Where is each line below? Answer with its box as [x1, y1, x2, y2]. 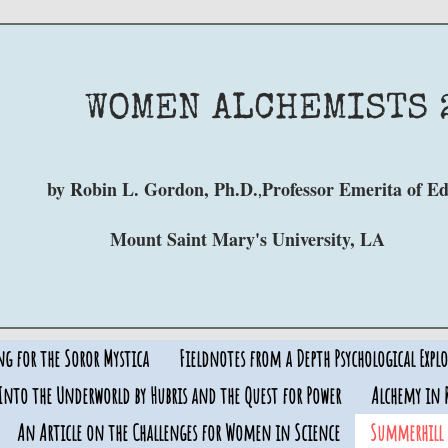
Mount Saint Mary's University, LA [110, 226, 385, 252]
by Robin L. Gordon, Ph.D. [47, 176, 258, 202]
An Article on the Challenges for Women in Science [16, 419, 340, 446]
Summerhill [369, 419, 443, 446]
